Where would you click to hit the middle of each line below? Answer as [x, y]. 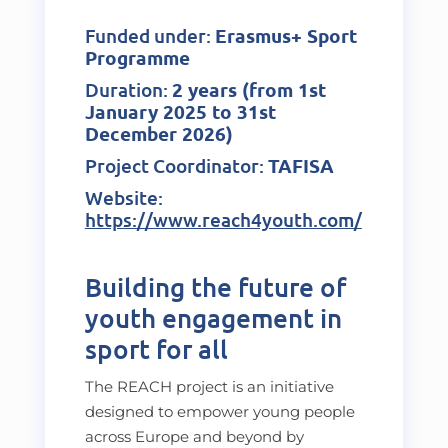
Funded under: [149, 35]
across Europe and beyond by [194, 436]
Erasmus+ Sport [285, 35]
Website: [123, 197]
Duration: [128, 89]
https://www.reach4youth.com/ [223, 219]
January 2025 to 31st [180, 111]
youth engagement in [213, 317]
